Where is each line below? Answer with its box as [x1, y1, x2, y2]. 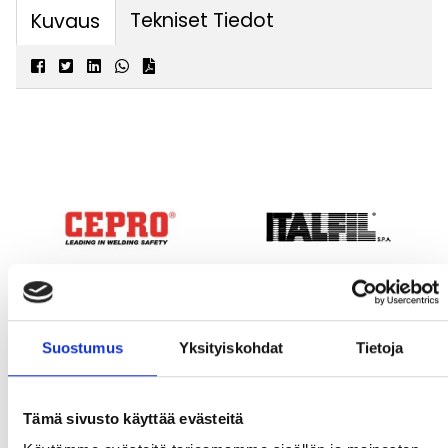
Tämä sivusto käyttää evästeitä [23, 409, 244, 427]
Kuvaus [31, 7, 101, 35]
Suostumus [41, 338, 123, 356]
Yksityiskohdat [178, 338, 284, 356]
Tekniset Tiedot [130, 6, 275, 34]
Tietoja [355, 338, 404, 356]
